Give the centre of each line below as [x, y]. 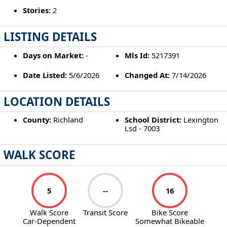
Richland [67, 120]
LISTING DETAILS [50, 36]
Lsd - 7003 [142, 128]
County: [37, 120]
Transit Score [105, 213]
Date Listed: [45, 75]
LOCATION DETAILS [57, 101]
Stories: [36, 10]
